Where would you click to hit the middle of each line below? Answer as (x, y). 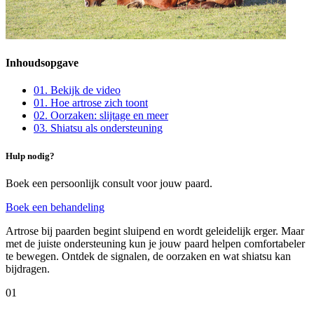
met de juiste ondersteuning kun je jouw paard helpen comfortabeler (155, 243)
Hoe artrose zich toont (99, 103)
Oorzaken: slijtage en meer (109, 116)
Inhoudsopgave (42, 63)
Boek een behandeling (55, 207)
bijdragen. (28, 268)
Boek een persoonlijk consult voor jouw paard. (109, 183)
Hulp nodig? (30, 156)
